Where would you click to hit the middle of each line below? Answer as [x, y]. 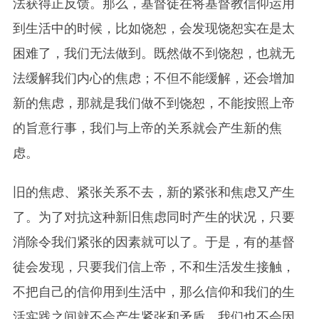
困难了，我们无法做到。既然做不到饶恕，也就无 [153, 54]
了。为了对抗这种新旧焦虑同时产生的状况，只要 [153, 218]
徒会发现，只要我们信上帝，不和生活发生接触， [153, 267]
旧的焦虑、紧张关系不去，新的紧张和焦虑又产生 [153, 193]
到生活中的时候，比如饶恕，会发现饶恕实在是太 [153, 29]
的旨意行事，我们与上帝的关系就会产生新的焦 [147, 129]
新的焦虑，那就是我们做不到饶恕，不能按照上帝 [153, 104]
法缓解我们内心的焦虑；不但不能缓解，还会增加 [153, 79]
